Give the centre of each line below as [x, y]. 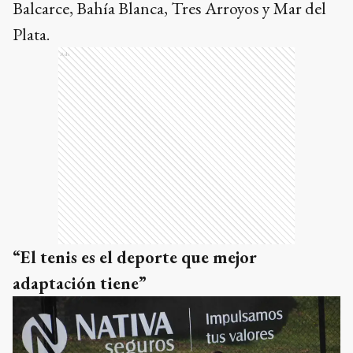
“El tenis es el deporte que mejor [135, 257]
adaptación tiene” [80, 283]
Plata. [31, 34]
